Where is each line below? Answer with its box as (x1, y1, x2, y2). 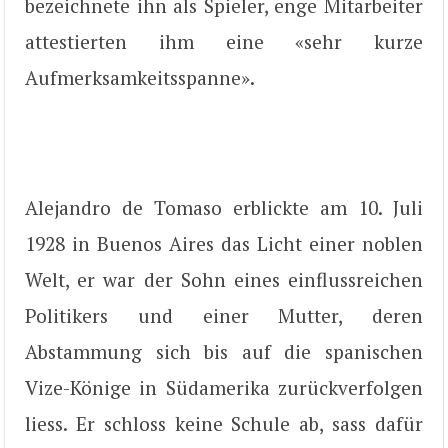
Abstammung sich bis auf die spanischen (25, 338, 423, 364)
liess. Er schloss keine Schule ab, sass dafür (25, 410, 423, 436)
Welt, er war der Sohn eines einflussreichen (25, 266, 423, 292)
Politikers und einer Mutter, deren (25, 302, 423, 328)
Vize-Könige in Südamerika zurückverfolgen (25, 374, 423, 400)
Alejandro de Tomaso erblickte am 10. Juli (25, 194, 423, 220)
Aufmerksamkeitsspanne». (25, 65, 255, 91)
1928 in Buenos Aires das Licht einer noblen (25, 230, 423, 256)
